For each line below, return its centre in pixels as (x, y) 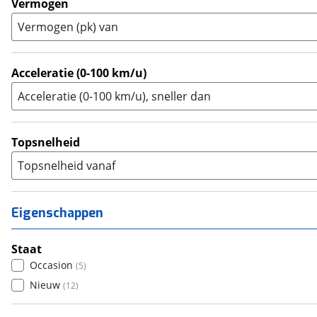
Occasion (51, 265)
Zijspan (53, 36)
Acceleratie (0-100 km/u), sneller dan (114, 96)
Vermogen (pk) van (68, 27)
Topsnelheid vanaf (67, 166)
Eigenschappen (57, 213)
